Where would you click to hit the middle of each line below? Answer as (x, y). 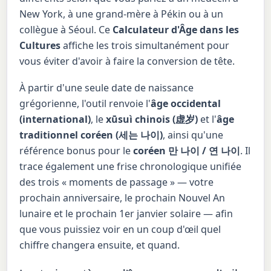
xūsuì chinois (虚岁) (152, 119)
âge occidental (186, 103)
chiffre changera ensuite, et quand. (100, 245)
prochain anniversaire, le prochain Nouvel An (122, 198)
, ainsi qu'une (193, 135)
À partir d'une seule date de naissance (107, 87)
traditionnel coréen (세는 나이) (91, 135)
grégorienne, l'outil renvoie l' (85, 103)
